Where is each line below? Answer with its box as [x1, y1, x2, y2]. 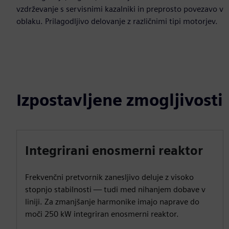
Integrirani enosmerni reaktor [25, 143, 203, 158]
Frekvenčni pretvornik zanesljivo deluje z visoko [25, 172, 194, 182]
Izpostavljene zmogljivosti [16, 90, 223, 110]
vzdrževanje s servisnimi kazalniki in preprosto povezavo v [16, 4, 223, 14]
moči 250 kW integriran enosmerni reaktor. [25, 209, 179, 219]
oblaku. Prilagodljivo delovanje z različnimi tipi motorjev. [16, 16, 218, 26]
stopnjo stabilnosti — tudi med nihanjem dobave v [25, 185, 205, 194]
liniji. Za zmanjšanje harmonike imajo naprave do [25, 197, 199, 207]
